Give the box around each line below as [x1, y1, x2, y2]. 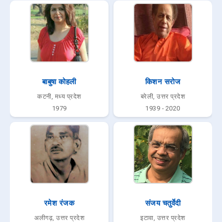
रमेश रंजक [44, 198, 75, 208]
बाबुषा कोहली [42, 77, 76, 86]
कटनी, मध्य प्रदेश [37, 92, 81, 100]
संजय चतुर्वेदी [145, 198, 181, 208]
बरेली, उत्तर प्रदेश [140, 92, 185, 100]
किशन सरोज [145, 77, 181, 86]
